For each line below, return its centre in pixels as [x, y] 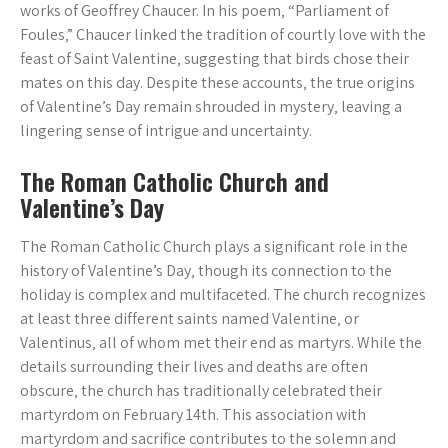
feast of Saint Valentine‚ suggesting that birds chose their [214, 58]
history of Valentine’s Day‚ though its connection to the [206, 270]
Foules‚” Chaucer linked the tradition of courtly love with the [223, 34]
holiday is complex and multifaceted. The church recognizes [223, 294]
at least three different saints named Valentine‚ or [189, 318]
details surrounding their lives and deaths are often [194, 366]
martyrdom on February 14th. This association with [193, 414]
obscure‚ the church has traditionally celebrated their [201, 390]
